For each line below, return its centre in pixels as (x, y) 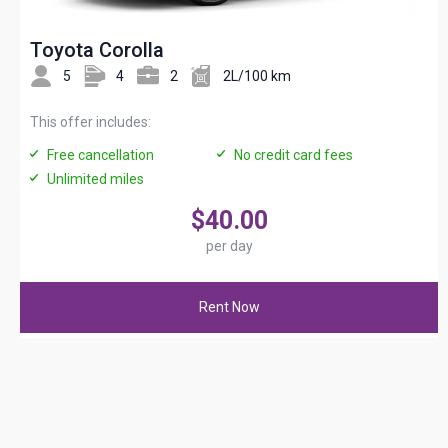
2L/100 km (257, 75)
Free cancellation (100, 155)
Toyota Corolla (97, 50)
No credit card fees (293, 155)
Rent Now (229, 307)
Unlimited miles (95, 179)
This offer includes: (90, 122)
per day (229, 246)
